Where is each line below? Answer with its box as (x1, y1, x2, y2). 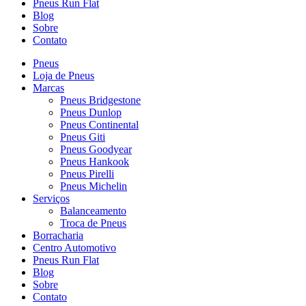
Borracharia (33, 229, 83, 242)
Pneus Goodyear (60, 143, 132, 156)
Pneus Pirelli (60, 168, 114, 180)
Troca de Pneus (60, 217, 126, 229)
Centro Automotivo (33, 242, 116, 254)
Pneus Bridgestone (60, 94, 141, 107)
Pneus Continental (60, 119, 139, 131)
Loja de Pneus (33, 70, 94, 82)
